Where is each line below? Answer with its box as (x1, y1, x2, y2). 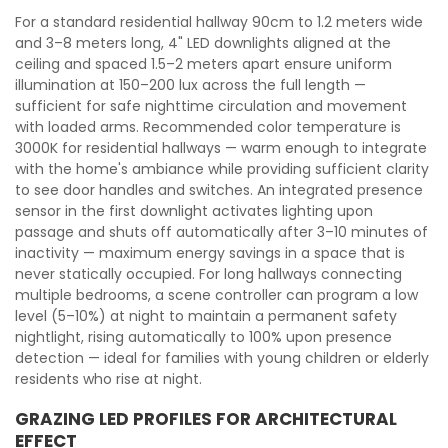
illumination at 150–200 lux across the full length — (15, 75, 366, 95)
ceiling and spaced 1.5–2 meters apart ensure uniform (15, 54, 392, 74)
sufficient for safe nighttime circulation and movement (15, 96, 407, 116)
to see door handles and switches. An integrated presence (15, 180, 423, 200)
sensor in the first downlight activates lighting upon (15, 201, 373, 221)
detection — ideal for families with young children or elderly (15, 348, 429, 368)
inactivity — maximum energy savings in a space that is (15, 243, 405, 263)
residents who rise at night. (15, 369, 202, 389)
